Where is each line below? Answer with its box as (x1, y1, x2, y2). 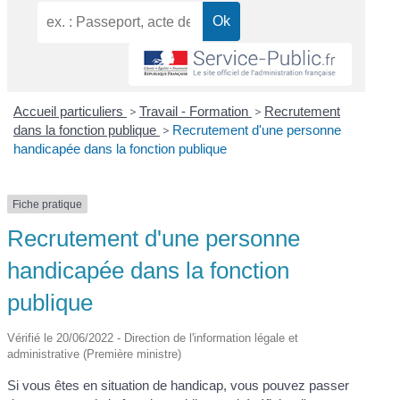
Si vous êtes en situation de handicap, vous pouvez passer (7, 378, 350, 394)
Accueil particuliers (12, 103, 127, 119)
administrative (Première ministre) (7, 347, 182, 362)
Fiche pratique (12, 197, 83, 211)
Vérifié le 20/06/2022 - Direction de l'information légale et (7, 331, 299, 346)
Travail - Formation (138, 103, 252, 119)
